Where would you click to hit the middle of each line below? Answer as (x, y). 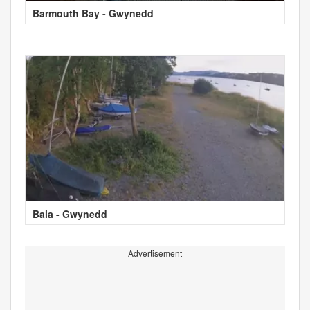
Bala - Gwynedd (70, 213)
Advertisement (155, 253)
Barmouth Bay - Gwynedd (93, 13)
